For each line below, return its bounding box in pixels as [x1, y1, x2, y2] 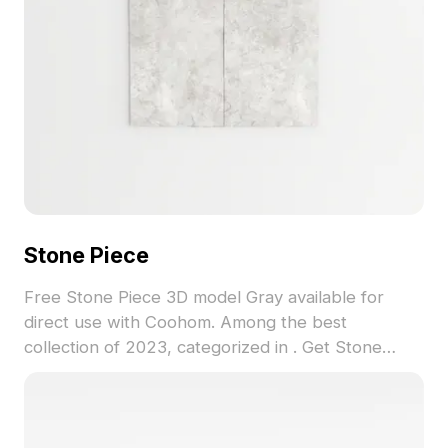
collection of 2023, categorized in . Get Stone [23, 337, 382, 358]
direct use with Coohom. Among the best [23, 312, 347, 333]
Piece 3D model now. [23, 362, 189, 383]
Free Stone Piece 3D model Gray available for [23, 287, 384, 308]
